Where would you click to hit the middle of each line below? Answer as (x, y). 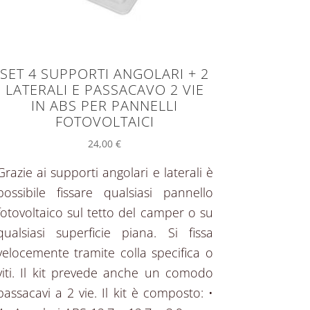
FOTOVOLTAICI (104, 121)
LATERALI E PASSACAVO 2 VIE (104, 89)
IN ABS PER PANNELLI (105, 105)
